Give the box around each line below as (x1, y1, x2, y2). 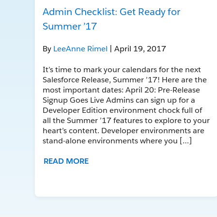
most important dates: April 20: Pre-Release (43, 84, 200, 95)
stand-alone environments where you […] (43, 135, 192, 146)
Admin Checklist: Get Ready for (43, 5, 180, 18)
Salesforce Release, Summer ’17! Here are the (43, 74, 207, 85)
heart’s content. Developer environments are (43, 125, 204, 136)
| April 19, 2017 (109, 43, 166, 54)
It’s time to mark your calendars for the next (43, 64, 201, 75)
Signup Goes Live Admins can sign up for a (43, 94, 195, 105)
